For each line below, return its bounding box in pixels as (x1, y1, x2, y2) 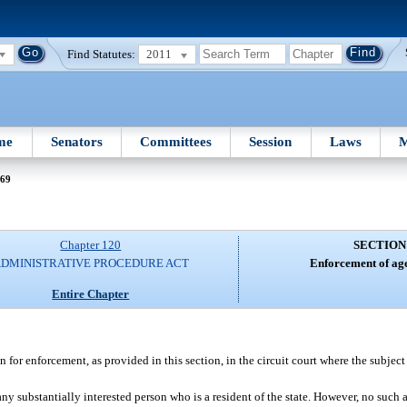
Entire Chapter (52, 286, 130, 301)
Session (249, 134, 293, 149)
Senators (50, 134, 103, 149)
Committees (140, 134, 213, 149)
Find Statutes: (67, 46, 136, 61)
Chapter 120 (60, 238, 122, 253)
